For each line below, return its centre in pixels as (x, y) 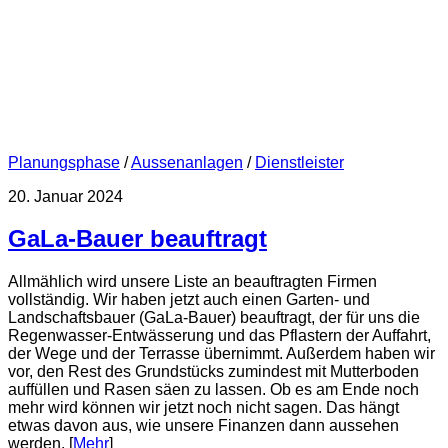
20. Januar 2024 (65, 196)
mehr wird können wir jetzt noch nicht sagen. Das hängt (203, 408)
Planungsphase (64, 162)
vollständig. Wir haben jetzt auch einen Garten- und (189, 300)
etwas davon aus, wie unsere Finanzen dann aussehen (203, 426)
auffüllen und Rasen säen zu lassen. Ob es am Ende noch (213, 390)
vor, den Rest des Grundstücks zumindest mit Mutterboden (213, 372)
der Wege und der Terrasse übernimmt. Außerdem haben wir (221, 354)
